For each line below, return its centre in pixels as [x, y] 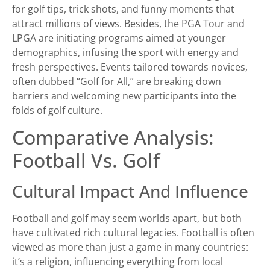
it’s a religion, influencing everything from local [118, 261]
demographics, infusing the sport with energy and [125, 52]
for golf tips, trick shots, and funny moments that [123, 9]
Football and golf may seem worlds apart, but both [127, 218]
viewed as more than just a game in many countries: [130, 247]
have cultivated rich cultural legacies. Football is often [133, 232]
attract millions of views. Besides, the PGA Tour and [128, 23]
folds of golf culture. [57, 110]
